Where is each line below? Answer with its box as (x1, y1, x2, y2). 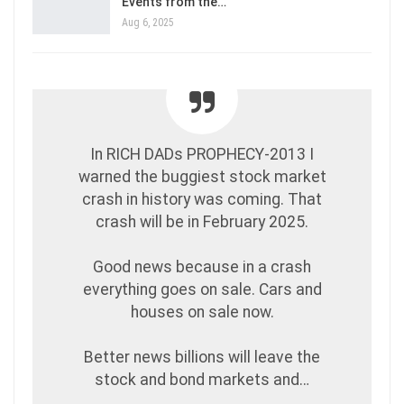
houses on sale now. (130, 303, 274, 322)
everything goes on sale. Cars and (82, 280, 322, 299)
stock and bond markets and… (95, 371, 309, 390)
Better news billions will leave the (84, 348, 320, 367)
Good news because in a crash (93, 258, 311, 277)
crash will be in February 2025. (96, 213, 308, 232)
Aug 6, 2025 (122, 15, 174, 29)
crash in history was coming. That (82, 190, 322, 209)
